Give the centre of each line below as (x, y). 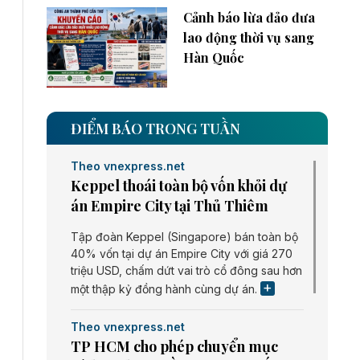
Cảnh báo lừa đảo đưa (249, 18)
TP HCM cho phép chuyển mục (174, 347)
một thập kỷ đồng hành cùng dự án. (166, 289)
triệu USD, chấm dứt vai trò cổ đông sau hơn (186, 271)
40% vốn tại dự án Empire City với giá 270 (182, 254)
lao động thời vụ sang (249, 38)
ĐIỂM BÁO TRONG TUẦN (155, 129)
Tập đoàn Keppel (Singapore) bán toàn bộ (184, 237)
